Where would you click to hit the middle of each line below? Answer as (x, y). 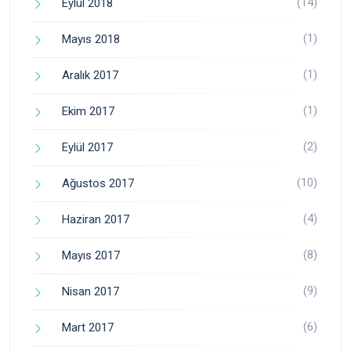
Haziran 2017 (96, 220)
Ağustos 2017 (98, 184)
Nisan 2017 (90, 292)
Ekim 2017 (88, 112)
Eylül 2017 (87, 148)
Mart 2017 (88, 328)
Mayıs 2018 (91, 40)
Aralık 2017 (90, 76)
